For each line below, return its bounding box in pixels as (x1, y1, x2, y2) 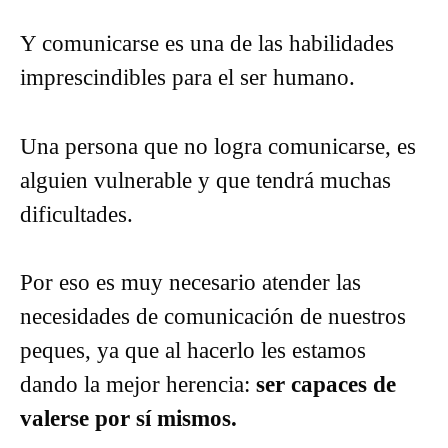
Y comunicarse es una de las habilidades (20, 31, 394, 56)
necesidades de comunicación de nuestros (20, 304, 406, 329)
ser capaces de (256, 372, 396, 397)
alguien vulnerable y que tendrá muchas (20, 167, 391, 193)
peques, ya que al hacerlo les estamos (20, 338, 366, 363)
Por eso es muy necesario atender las (20, 270, 361, 295)
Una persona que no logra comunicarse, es (20, 133, 416, 159)
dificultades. (20, 201, 133, 227)
